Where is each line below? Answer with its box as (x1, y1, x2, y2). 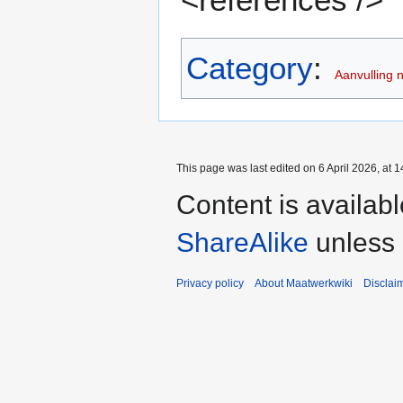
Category (186, 49, 313, 85)
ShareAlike (176, 227, 309, 257)
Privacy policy (176, 276, 244, 290)
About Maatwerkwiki (255, 276, 353, 290)
